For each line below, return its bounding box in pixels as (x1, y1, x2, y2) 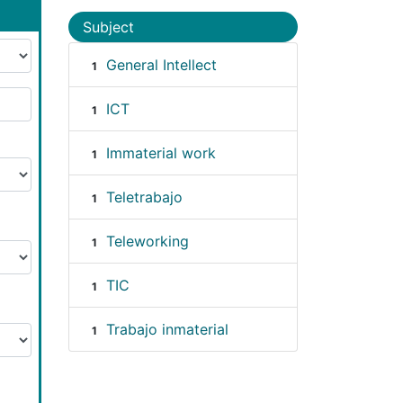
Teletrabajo (105, 187, 183, 206)
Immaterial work (105, 143, 216, 162)
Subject (83, 17, 134, 36)
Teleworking (105, 231, 189, 250)
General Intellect (105, 55, 217, 74)
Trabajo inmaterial (105, 319, 228, 338)
